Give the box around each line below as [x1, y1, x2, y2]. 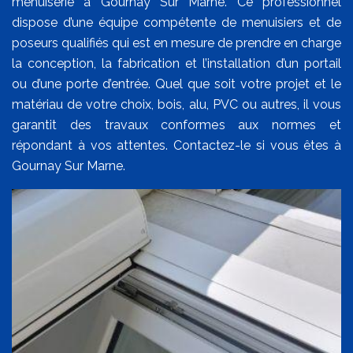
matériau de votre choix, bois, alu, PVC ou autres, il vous [12, 97, 341, 113]
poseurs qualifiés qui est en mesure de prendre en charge [12, 35, 341, 51]
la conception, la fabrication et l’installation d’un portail [12, 56, 341, 72]
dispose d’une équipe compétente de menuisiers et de [12, 15, 341, 31]
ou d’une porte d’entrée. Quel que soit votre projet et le [12, 76, 341, 92]
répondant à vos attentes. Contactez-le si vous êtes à [12, 138, 341, 154]
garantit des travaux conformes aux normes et [12, 117, 341, 133]
